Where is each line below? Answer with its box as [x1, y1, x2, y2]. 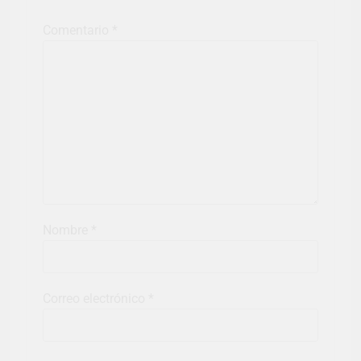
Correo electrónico [43, 291, 148, 307]
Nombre [43, 222, 91, 239]
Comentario [43, 23, 112, 39]
